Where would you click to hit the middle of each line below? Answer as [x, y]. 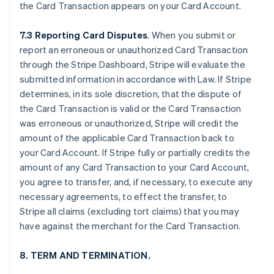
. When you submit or [192, 35]
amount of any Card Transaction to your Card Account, [135, 167]
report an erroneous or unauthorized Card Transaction [134, 50]
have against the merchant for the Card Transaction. [130, 226]
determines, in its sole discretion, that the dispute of [131, 94]
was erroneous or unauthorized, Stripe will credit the [129, 123]
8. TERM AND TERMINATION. [85, 255]
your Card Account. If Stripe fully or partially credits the [135, 152]
